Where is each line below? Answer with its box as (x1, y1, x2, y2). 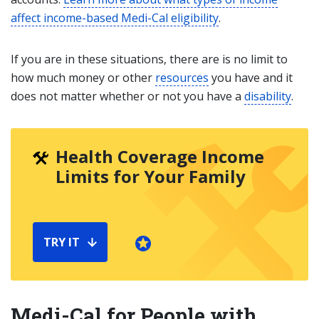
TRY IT (43, 234, 80, 250)
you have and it (209, 70, 293, 85)
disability (244, 88, 291, 104)
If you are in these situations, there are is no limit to (11, 51, 288, 67)
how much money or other (11, 70, 155, 85)
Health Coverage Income (56, 145, 264, 168)
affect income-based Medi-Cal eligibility (11, 10, 219, 26)
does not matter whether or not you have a (11, 88, 244, 104)
